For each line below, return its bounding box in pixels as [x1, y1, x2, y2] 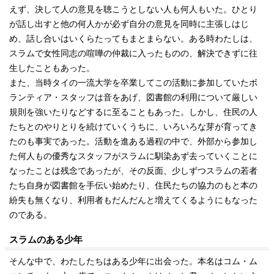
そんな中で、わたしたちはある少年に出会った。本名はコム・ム [9, 256, 257, 266]
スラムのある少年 [9, 234, 83, 245]
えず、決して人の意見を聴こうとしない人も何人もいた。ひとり [9, 4, 257, 14]
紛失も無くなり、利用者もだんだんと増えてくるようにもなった [9, 195, 257, 205]
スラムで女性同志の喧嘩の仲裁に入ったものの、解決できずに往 [9, 48, 257, 58]
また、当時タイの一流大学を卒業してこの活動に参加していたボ [9, 78, 257, 87]
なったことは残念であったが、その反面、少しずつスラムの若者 [9, 166, 257, 176]
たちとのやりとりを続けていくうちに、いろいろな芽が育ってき [9, 122, 257, 131]
